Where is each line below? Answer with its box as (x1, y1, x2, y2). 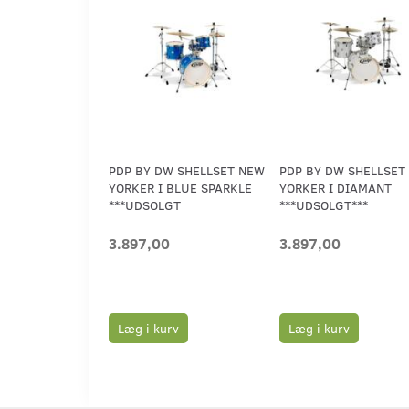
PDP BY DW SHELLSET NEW (109, 162, 265, 180)
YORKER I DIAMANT (278, 179, 392, 197)
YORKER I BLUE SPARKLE (109, 179, 252, 197)
